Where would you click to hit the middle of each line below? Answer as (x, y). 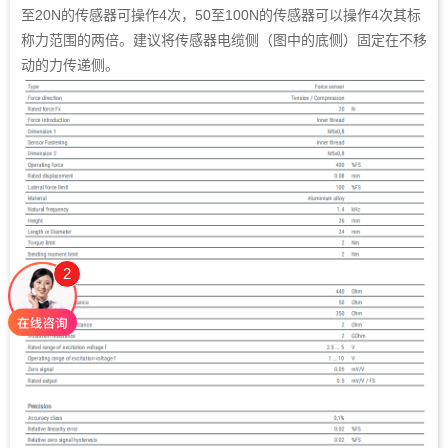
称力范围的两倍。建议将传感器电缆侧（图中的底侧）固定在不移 (224, 40)
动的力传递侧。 (70, 65)
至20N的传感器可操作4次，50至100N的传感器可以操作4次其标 (221, 15)
